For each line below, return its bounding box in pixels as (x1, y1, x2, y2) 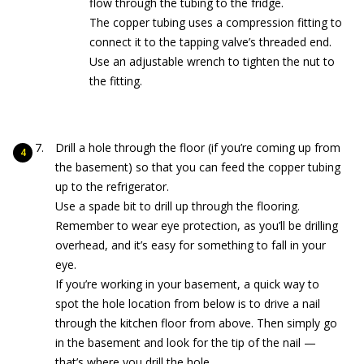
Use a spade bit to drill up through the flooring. (55, 197, 300, 214)
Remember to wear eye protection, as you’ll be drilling (55, 217, 338, 233)
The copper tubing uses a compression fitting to (89, 14, 342, 30)
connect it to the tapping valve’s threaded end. (89, 33, 331, 50)
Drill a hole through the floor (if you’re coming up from (55, 139, 340, 155)
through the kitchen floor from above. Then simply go (55, 314, 337, 331)
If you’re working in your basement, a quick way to (55, 275, 319, 292)
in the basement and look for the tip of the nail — (55, 334, 316, 350)
